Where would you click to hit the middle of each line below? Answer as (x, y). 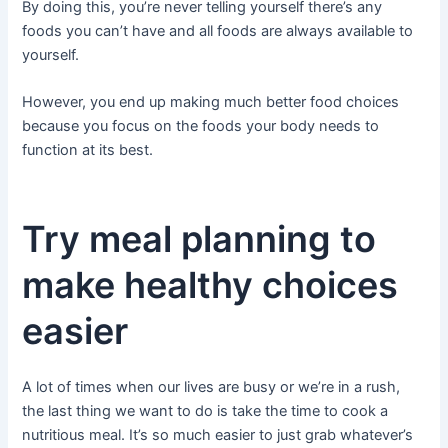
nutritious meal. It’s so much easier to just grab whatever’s (218, 434)
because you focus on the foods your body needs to (201, 125)
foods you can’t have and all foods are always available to (218, 30)
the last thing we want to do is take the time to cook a (205, 410)
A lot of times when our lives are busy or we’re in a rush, (211, 386)
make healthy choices (210, 284)
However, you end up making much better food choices (211, 101)
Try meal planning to (199, 238)
